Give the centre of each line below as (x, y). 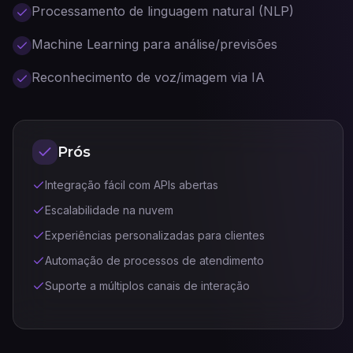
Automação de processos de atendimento (154, 260)
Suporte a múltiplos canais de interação (147, 286)
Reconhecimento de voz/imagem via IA (148, 77)
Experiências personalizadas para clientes (155, 235)
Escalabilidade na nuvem (109, 210)
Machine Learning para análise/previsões (154, 44)
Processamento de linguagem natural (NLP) (163, 11)
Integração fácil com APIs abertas (132, 185)
